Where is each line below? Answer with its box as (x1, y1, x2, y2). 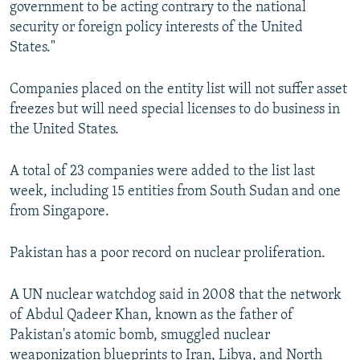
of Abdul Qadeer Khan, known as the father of (10, 308, 293, 324)
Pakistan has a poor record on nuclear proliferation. (10, 246, 325, 262)
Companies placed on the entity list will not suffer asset (10, 82, 347, 98)
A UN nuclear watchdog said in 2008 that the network (10, 288, 342, 304)
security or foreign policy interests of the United (10, 20, 303, 36)
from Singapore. (10, 204, 109, 220)
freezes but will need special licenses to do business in (10, 102, 340, 118)
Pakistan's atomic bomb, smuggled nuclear (10, 328, 270, 344)
